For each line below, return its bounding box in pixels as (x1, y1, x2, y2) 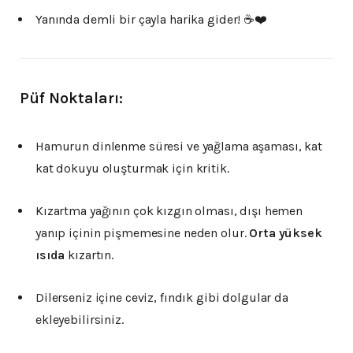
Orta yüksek (249, 225, 322, 241)
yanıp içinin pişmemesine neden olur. (35, 225, 250, 241)
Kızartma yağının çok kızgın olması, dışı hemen (35, 203, 303, 219)
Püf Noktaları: (20, 89, 123, 108)
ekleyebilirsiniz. (35, 312, 124, 328)
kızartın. (65, 247, 114, 263)
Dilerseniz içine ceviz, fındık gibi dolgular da (35, 290, 288, 306)
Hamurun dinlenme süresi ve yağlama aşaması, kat (35, 139, 322, 154)
